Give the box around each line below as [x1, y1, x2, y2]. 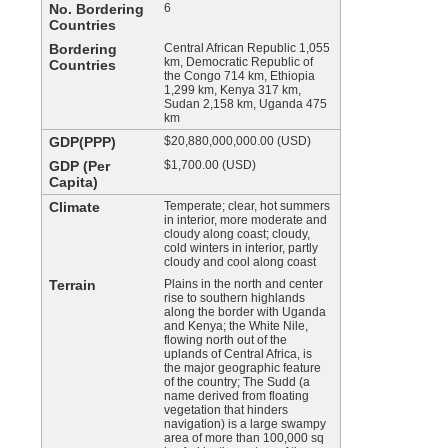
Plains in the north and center [164, 277, 323, 291]
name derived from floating [164, 389, 309, 403]
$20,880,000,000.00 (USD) [164, 134, 311, 148]
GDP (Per [49, 158, 110, 174]
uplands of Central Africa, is [164, 347, 312, 361]
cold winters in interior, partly [164, 241, 318, 255]
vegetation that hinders [164, 403, 288, 417]
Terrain [49, 277, 96, 293]
